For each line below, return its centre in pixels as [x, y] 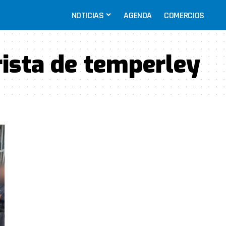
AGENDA [138, 15]
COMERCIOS [184, 15]
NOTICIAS [88, 15]
